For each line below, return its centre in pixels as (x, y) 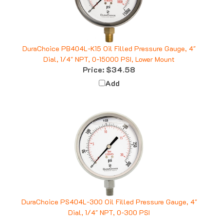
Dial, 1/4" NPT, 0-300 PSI (109, 204)
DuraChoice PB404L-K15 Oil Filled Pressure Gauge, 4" (109, 40)
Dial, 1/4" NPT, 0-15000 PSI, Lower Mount (109, 51)
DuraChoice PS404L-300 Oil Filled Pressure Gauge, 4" (109, 193)
